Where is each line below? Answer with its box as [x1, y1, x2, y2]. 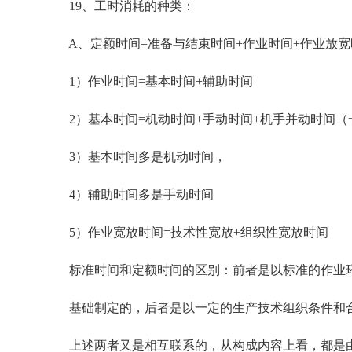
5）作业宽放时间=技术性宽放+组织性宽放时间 [57, 225, 328, 239]
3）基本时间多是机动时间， [57, 150, 226, 163]
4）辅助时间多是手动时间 [57, 188, 214, 201]
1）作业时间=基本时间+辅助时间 [57, 75, 253, 88]
